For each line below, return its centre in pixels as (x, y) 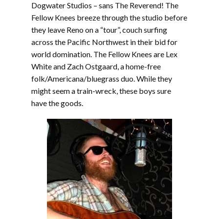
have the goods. (57, 103)
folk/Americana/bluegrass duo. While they (102, 79)
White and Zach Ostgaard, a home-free (96, 66)
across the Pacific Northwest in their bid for (104, 42)
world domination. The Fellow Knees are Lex (104, 54)
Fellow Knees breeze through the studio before (109, 18)
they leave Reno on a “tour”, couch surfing (99, 30)
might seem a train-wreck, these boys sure (101, 91)
